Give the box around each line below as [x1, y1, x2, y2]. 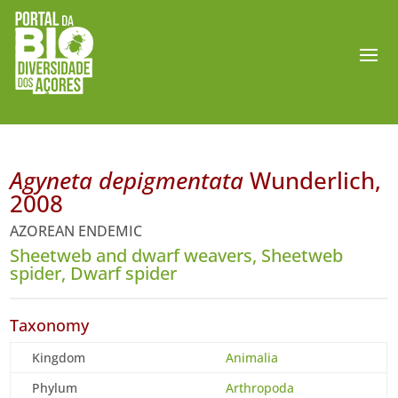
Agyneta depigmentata [10, 164, 244, 196]
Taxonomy [10, 314, 90, 336]
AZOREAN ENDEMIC [10, 221, 143, 241]
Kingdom [32, 349, 86, 366]
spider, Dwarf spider [10, 261, 178, 285]
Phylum [32, 379, 78, 396]
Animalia [226, 349, 279, 366]
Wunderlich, [243, 164, 382, 196]
